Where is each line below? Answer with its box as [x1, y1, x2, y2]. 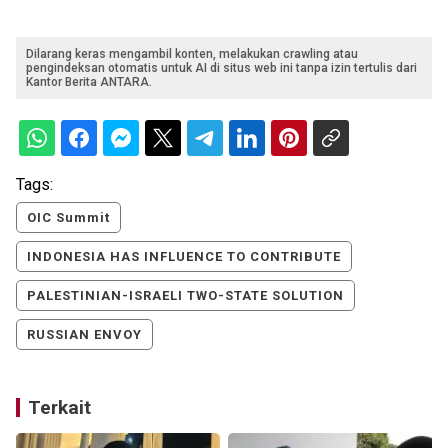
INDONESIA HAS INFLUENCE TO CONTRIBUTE [27, 249, 341, 264]
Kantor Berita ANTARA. [26, 75, 152, 89]
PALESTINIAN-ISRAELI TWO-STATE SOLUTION [27, 288, 344, 303]
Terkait [28, 396, 91, 419]
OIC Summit [27, 210, 110, 225]
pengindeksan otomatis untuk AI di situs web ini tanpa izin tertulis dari [26, 61, 417, 75]
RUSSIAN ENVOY [27, 327, 142, 342]
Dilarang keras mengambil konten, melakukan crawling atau [26, 47, 358, 61]
